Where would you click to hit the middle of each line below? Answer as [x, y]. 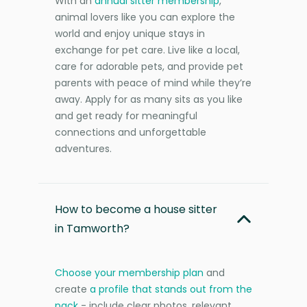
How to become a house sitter [136, 209]
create [72, 289]
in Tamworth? [92, 228]
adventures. [83, 148]
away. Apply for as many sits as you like [149, 99]
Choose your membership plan [129, 272]
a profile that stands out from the [171, 289]
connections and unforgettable [131, 132]
